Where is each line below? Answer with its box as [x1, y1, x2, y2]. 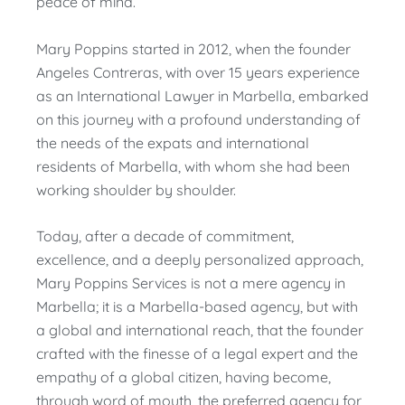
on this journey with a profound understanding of [36, 109, 361, 128]
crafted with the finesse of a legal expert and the [36, 344, 358, 363]
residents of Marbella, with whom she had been [36, 156, 350, 175]
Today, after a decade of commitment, [36, 227, 294, 246]
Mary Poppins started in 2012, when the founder [36, 39, 351, 58]
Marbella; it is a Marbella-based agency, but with [36, 297, 358, 316]
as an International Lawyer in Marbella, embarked [36, 86, 369, 105]
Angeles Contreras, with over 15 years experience [36, 62, 360, 81]
